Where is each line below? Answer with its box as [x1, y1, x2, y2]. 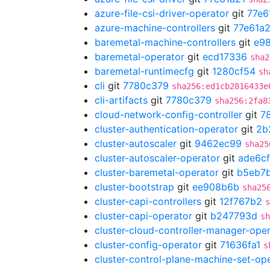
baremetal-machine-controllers [95, 36, 236, 48]
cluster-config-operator [95, 239, 202, 251]
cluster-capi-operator [95, 210, 192, 222]
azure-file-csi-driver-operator [95, 7, 229, 19]
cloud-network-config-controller [95, 108, 242, 121]
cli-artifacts [95, 94, 148, 106]
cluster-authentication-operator [95, 123, 238, 135]
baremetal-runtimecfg [95, 65, 194, 77]
